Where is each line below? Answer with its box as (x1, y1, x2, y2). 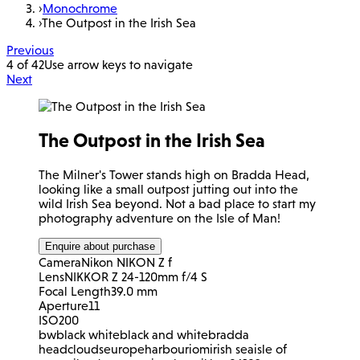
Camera (39, 254, 81, 269)
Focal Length (39, 283, 111, 298)
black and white (120, 326, 208, 342)
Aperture (39, 297, 88, 313)
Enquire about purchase (45, 239, 155, 252)
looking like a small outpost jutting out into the (39, 181, 298, 196)
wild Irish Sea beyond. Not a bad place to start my (39, 195, 316, 211)
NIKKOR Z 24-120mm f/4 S (64, 268, 207, 284)
